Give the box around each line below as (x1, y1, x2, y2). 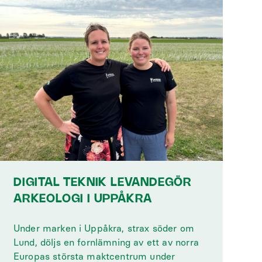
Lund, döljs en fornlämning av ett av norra (13, 237, 199, 248)
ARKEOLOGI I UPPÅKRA (13, 194, 153, 205)
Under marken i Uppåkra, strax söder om (13, 223, 195, 234)
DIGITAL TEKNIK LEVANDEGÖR (13, 177, 192, 188)
